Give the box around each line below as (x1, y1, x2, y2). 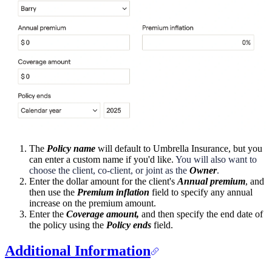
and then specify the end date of (139, 209, 263, 220)
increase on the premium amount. (29, 198, 156, 209)
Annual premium (177, 176, 245, 187)
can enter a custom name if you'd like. (29, 154, 175, 165)
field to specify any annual (149, 187, 253, 198)
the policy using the (29, 220, 106, 231)
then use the (29, 187, 77, 198)
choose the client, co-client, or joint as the (29, 165, 189, 176)
